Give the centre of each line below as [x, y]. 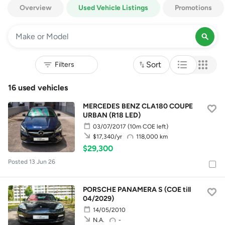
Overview [36, 8]
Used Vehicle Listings [113, 8]
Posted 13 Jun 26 [32, 162]
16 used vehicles [38, 88]
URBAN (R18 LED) [112, 115]
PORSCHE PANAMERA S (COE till [137, 190]
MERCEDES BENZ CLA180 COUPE [138, 106]
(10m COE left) [148, 127]
